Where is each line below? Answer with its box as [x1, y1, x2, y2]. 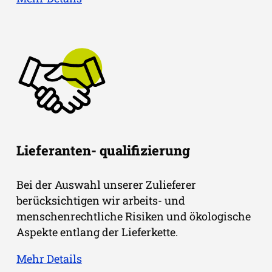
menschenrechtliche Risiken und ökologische [16, 209, 251, 224]
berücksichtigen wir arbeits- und [16, 193, 185, 208]
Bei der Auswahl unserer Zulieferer [16, 177, 196, 192]
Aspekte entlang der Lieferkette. [16, 225, 178, 240]
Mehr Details [16, 251, 82, 267]
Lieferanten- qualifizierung [16, 141, 190, 160]
